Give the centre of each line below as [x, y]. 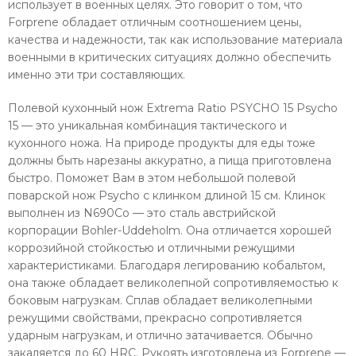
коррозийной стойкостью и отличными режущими [151, 248]
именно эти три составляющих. [97, 74]
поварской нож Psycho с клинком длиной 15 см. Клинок [167, 195]
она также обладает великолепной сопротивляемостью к [173, 282]
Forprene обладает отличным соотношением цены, [155, 22]
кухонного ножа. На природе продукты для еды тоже [162, 143]
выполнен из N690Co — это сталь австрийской [142, 213]
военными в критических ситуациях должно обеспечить [169, 57]
